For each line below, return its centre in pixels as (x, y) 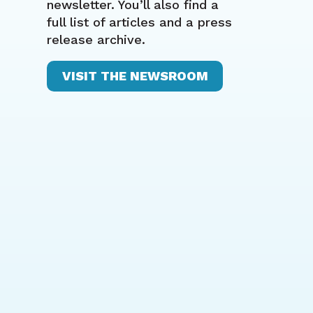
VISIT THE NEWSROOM (135, 76)
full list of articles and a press (140, 22)
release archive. (96, 39)
